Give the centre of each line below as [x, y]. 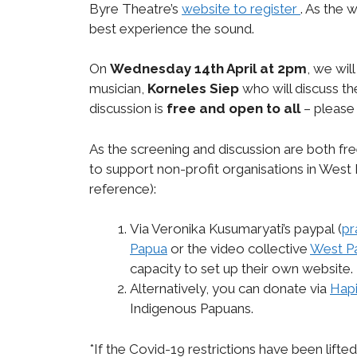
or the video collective [239, 249]
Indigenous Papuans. [192, 309]
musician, [118, 89]
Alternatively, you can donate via [230, 289]
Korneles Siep [195, 89]
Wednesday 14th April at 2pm [208, 69]
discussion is [126, 109]
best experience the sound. [172, 28]
